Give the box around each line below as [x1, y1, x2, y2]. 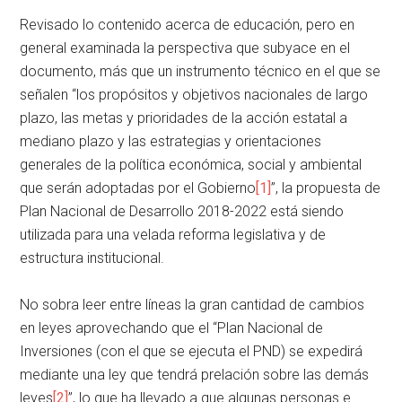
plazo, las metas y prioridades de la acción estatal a [20, 109, 348, 127]
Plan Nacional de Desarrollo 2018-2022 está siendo [20, 202, 345, 220]
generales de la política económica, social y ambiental [20, 155, 363, 173]
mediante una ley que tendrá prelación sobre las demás [20, 365, 370, 383]
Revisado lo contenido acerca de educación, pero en [20, 15, 355, 33]
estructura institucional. [20, 249, 165, 267]
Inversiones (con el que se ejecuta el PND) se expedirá [20, 342, 363, 360]
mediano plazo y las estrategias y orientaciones [20, 132, 322, 150]
